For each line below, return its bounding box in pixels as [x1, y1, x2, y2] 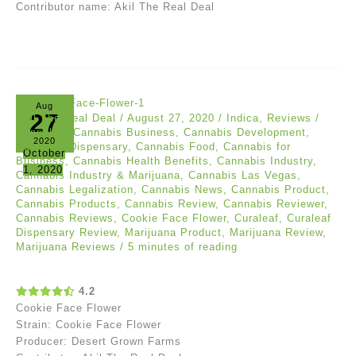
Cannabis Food [136, 140, 215, 153]
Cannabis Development [184, 126, 306, 138]
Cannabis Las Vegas [188, 168, 297, 181]
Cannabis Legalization [16, 183, 133, 195]
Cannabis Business [73, 126, 176, 138]
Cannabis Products [16, 197, 117, 210]
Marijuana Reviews [16, 240, 116, 253]
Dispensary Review [16, 226, 117, 238]
